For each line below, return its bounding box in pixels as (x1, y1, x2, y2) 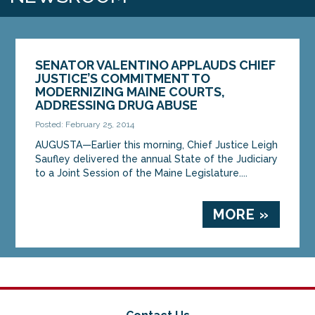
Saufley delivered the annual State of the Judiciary (35, 153, 278, 165)
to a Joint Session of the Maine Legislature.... (35, 167, 248, 179)
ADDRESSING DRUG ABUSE (35, 97, 198, 112)
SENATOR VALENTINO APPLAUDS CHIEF (35, 57, 276, 72)
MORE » (212, 205, 269, 223)
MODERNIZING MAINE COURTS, (35, 84, 226, 99)
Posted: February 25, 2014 (35, 119, 135, 129)
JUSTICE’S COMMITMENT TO (35, 70, 211, 86)
